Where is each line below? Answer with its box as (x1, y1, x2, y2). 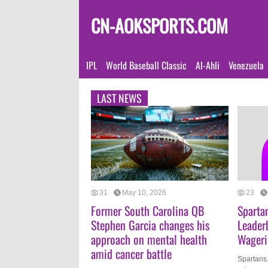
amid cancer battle (91, 245, 172, 263)
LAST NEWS (97, 90, 142, 106)
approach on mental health (91, 230, 207, 248)
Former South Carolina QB (91, 202, 204, 220)
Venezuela (229, 58, 264, 72)
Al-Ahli (196, 58, 220, 72)
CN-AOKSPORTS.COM (91, 12, 228, 39)
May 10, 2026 (122, 188, 166, 197)
